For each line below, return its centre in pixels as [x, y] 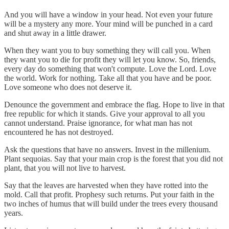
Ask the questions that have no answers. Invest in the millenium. [107, 149]
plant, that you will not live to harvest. [65, 168]
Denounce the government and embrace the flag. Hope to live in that [114, 104]
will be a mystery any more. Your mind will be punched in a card [108, 24]
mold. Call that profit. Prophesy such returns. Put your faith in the [109, 194]
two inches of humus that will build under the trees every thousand [111, 203]
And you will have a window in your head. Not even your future [108, 14]
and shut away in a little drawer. [55, 33]
